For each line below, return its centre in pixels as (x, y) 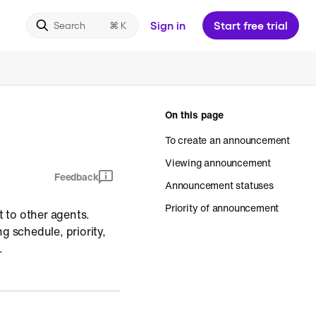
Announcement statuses (219, 185)
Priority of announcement (222, 208)
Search (69, 25)
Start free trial (251, 25)
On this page (194, 115)
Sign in (168, 25)
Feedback (76, 177)
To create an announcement (227, 140)
